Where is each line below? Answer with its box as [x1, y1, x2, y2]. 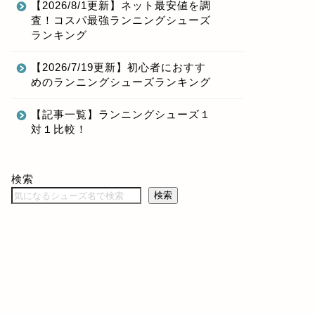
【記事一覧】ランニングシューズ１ [30, 108, 211, 121]
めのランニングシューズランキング [30, 76, 211, 89]
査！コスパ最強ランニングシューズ [30, 14, 211, 27]
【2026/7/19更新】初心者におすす [30, 61, 206, 74]
